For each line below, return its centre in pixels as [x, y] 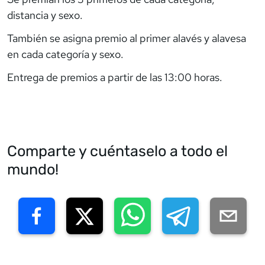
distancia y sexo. [45, 15]
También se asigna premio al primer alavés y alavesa [127, 38]
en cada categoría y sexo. [65, 54]
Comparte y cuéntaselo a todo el [117, 151]
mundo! [33, 169]
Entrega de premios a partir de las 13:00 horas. [115, 77]
